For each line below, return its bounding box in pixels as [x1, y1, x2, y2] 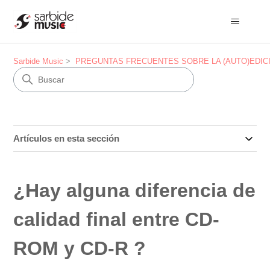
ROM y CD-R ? [13, 237, 146, 259]
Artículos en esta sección [13, 133, 120, 143]
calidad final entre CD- [13, 209, 220, 230]
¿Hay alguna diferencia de [13, 180, 256, 201]
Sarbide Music [13, 57, 64, 66]
